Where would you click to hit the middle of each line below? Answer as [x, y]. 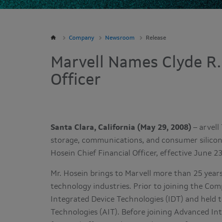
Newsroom [120, 38]
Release [156, 38]
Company [82, 38]
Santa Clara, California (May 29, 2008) [121, 128]
